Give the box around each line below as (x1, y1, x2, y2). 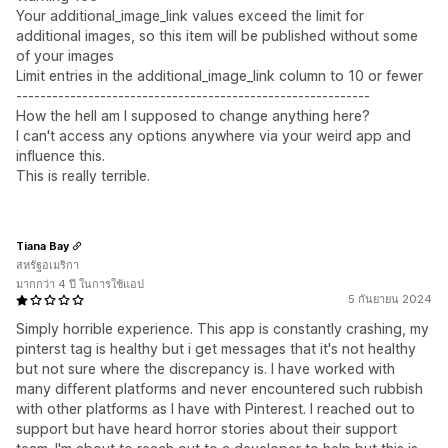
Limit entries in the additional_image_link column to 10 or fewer (16, 67, 423, 84)
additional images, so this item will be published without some (16, 27, 418, 44)
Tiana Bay (16, 238, 69, 253)
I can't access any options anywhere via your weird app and (16, 127, 411, 144)
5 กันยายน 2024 (348, 292, 432, 306)
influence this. (16, 147, 105, 164)
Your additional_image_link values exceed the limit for (16, 7, 364, 24)
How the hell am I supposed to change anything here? (16, 107, 370, 124)
